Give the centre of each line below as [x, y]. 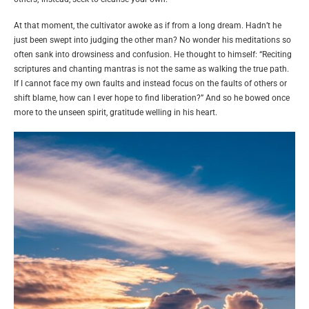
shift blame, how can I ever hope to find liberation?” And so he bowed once [152, 98]
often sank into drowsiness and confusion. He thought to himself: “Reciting [153, 55]
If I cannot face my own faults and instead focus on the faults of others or [150, 84]
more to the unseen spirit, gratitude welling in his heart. [116, 113]
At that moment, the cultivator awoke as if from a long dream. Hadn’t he [148, 26]
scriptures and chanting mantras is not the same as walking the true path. [151, 69]
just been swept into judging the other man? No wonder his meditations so [152, 40]
